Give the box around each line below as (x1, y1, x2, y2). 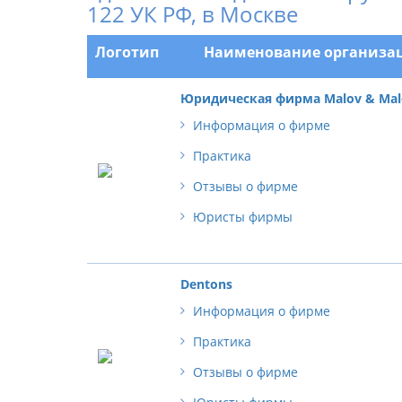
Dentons (180, 275, 232, 293)
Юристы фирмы (193, 207, 293, 225)
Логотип (95, 41, 159, 62)
